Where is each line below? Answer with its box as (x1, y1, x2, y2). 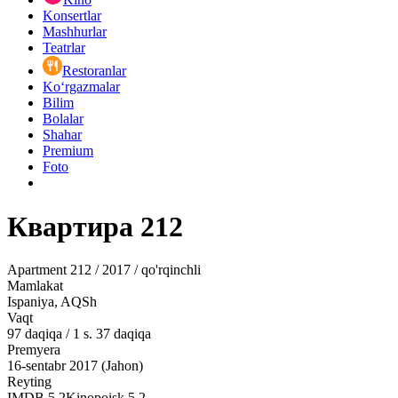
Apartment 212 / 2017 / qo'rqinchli (7, 262, 201, 278)
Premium (43, 143, 93, 159)
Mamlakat (7, 278, 63, 294)
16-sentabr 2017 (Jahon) (7, 358, 143, 374)
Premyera (7, 342, 60, 358)
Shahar (43, 127, 82, 143)
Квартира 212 (7, 210, 183, 243)
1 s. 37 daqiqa (73, 326, 151, 342)
